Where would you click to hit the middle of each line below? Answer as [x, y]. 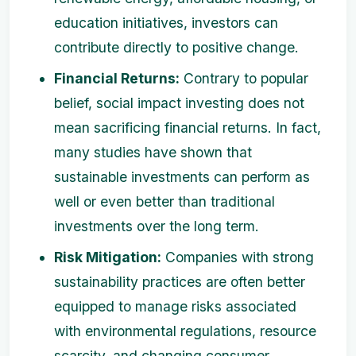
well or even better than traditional [164, 202]
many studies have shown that [153, 153]
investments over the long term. [157, 226]
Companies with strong [238, 257]
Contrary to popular [244, 79]
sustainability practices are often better [180, 282]
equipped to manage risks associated [175, 307]
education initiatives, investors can [166, 23]
